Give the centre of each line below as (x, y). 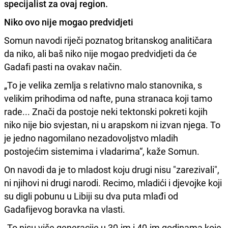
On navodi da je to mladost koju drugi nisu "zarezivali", (112, 169)
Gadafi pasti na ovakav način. (63, 66)
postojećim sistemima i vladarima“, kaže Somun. (102, 151)
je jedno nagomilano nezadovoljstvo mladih (91, 138)
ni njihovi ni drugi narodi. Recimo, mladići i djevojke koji (113, 182)
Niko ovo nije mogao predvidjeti (69, 22)
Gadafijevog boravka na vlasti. (65, 209)
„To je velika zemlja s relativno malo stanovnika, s (103, 85)
